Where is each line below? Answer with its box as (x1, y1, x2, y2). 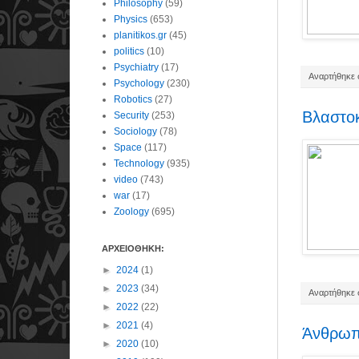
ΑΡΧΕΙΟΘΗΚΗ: (102, 243, 164, 253)
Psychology (114, 77, 164, 89)
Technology (114, 157, 164, 169)
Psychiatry (114, 61, 159, 73)
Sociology (114, 125, 157, 137)
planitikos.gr (114, 29, 167, 41)
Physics (114, 13, 147, 25)
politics (114, 45, 144, 57)
